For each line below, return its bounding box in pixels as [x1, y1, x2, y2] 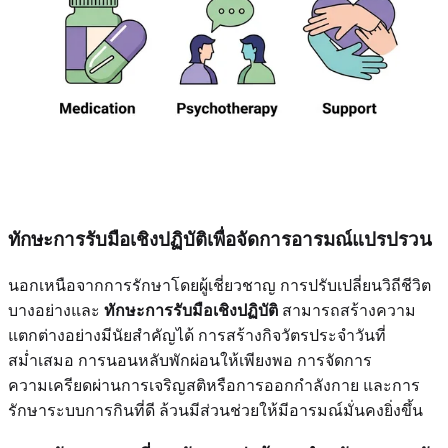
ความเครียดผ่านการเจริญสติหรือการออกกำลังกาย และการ [8, 376, 420, 394]
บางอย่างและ [8, 301, 104, 319]
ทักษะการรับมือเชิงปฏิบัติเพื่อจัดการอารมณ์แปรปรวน [8, 228, 432, 250]
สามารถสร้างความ [278, 301, 416, 319]
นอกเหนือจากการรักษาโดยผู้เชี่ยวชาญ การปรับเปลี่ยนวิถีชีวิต [8, 276, 431, 294]
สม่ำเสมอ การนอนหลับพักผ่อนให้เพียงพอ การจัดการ [8, 351, 372, 369]
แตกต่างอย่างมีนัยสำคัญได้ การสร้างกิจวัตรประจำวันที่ [8, 326, 386, 344]
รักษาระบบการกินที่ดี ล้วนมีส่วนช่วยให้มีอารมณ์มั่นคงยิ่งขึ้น [8, 401, 423, 419]
